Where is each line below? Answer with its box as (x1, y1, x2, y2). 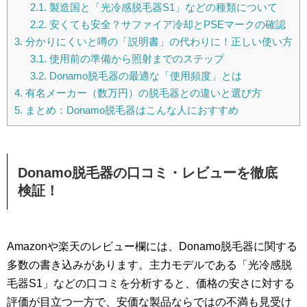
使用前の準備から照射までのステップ (46, 53, 224, 65)
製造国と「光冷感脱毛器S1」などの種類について (46, 1, 278, 14)
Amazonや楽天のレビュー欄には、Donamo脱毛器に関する (7, 240, 297, 252)
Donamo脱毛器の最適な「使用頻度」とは (46, 70, 242, 82)
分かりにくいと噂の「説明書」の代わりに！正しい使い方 (23, 36, 293, 48)
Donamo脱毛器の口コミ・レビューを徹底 (18, 164, 278, 180)
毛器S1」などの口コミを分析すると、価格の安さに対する (7, 277, 295, 289)
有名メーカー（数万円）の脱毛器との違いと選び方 (23, 87, 262, 99)
